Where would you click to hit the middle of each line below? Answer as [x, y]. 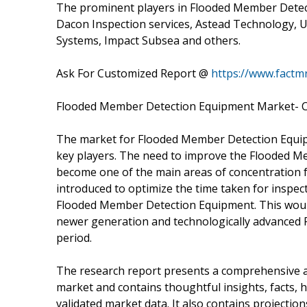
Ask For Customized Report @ [134, 73]
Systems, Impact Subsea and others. [148, 40]
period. [74, 237]
